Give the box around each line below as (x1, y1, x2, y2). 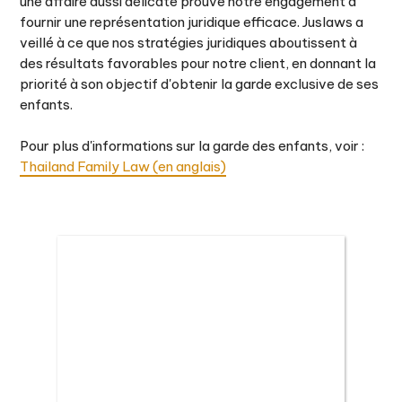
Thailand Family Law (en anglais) (20, 158, 227, 175)
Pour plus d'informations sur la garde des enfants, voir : (20, 137, 365, 154)
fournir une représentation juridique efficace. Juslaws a (20, 13, 364, 31)
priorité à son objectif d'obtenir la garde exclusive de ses (20, 75, 380, 92)
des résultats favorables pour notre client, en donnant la (20, 55, 377, 72)
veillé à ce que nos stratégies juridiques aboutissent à (20, 34, 358, 51)
